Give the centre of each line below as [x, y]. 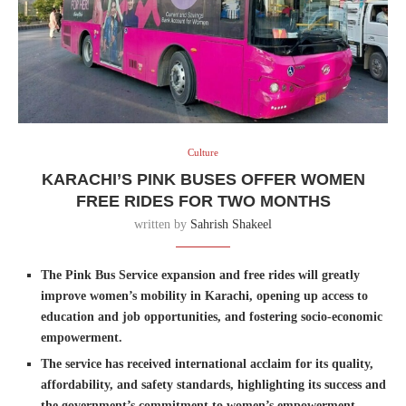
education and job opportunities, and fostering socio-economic [212, 317]
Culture [203, 153]
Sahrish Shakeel [231, 225]
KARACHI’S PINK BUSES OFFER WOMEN [203, 180]
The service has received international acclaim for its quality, [207, 364]
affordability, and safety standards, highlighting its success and [213, 385]
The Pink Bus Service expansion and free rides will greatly [200, 275]
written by [162, 225]
